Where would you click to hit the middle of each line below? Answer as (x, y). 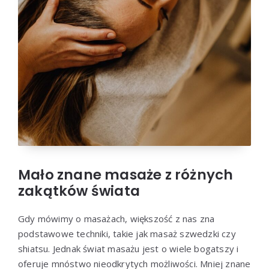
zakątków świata (79, 191)
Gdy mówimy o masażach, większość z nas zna (116, 219)
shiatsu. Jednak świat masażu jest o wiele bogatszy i (128, 249)
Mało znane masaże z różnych (126, 175)
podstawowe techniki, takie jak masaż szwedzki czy (127, 234)
